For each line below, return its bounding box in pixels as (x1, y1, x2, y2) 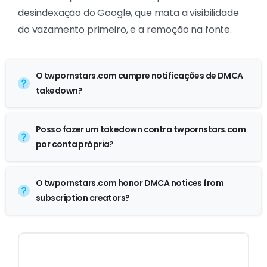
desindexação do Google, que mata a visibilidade (18, 6, 239, 20)
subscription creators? (36, 192, 130, 204)
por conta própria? (36, 138, 114, 151)
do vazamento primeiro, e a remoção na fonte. (18, 23, 232, 37)
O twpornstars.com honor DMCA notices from (36, 177, 224, 190)
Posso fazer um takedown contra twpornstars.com (36, 123, 246, 136)
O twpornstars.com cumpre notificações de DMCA (36, 70, 243, 82)
